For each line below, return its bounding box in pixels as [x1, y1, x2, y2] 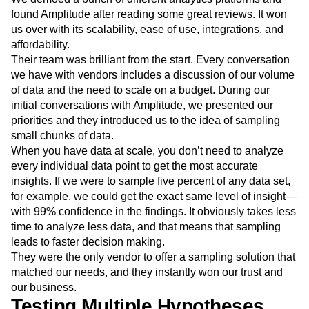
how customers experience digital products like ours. [11, 10, 266, 21]
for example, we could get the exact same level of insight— [11, 222, 297, 234]
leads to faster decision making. [11, 268, 165, 279]
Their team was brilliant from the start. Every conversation [11, 86, 290, 97]
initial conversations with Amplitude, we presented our [11, 131, 273, 143]
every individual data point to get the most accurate [11, 192, 258, 203]
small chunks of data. [11, 161, 114, 173]
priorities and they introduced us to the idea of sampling [11, 146, 280, 158]
